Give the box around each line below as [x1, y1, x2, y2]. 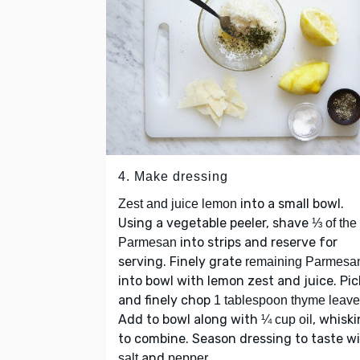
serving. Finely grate [118, 253, 245, 269]
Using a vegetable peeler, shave [118, 215, 312, 231]
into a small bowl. [237, 195, 344, 211]
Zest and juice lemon [118, 196, 237, 211]
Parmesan [118, 235, 177, 249]
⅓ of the [312, 215, 357, 230]
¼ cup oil [261, 312, 313, 326]
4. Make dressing [118, 169, 228, 183]
